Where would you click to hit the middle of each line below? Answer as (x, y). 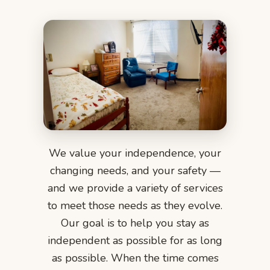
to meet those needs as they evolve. (135, 205)
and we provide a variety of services (135, 188)
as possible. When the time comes (135, 258)
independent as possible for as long (135, 240)
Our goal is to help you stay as (135, 223)
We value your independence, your (135, 153)
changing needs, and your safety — (135, 170)
